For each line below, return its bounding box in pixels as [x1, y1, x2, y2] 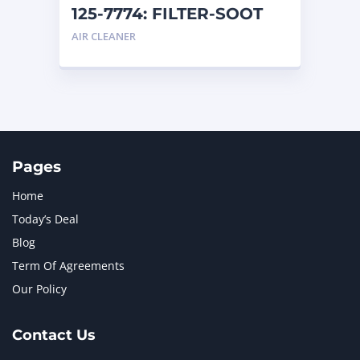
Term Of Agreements [12, 258, 125, 273]
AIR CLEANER [72, 29, 136, 43]
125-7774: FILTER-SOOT [72, 4, 263, 23]
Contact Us [12, 326, 96, 344]
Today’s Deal [12, 211, 79, 227]
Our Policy [12, 281, 67, 297]
